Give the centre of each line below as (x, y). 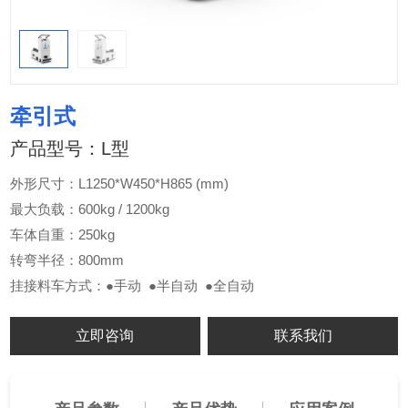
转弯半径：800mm (67, 260)
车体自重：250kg (63, 235)
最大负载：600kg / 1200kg (90, 209)
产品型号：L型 (70, 149)
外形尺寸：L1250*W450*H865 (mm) (120, 184)
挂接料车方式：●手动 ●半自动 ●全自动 (133, 286)
